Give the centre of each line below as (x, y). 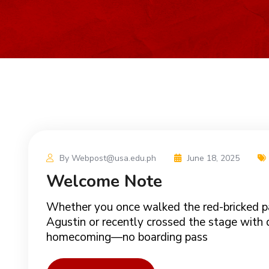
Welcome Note (104, 182)
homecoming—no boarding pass (127, 237)
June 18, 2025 (213, 159)
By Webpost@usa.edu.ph (108, 159)
